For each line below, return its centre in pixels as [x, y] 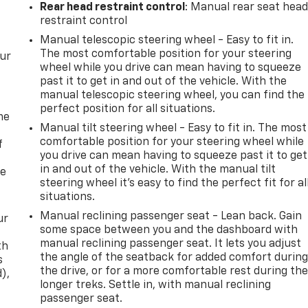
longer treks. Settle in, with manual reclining [156, 286]
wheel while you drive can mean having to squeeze [171, 68]
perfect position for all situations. [128, 110]
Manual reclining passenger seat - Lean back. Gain [171, 217]
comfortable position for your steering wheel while [172, 143]
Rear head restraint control [113, 8]
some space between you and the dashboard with [169, 231]
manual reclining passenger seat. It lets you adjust [171, 244]
